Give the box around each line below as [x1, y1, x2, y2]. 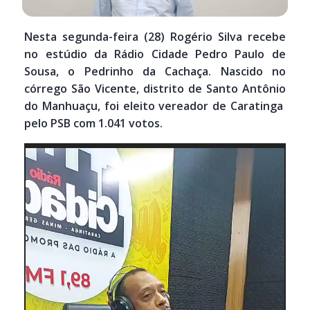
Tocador [24, 143, 69, 158]
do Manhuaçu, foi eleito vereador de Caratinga [24, 98, 286, 113]
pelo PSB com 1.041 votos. [24, 115, 163, 131]
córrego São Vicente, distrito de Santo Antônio [24, 80, 286, 96]
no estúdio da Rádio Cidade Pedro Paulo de [24, 46, 286, 62]
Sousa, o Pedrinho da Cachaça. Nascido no [24, 63, 286, 79]
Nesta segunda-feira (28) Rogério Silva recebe [24, 28, 286, 44]
